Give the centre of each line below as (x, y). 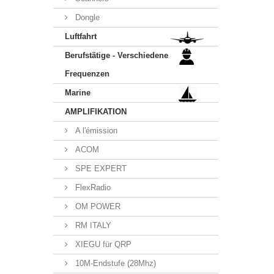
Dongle (86, 17)
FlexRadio (92, 187)
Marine (78, 93)
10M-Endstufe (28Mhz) (114, 263)
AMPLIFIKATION (96, 112)
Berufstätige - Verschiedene (117, 55)
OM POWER (97, 206)
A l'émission (95, 131)
